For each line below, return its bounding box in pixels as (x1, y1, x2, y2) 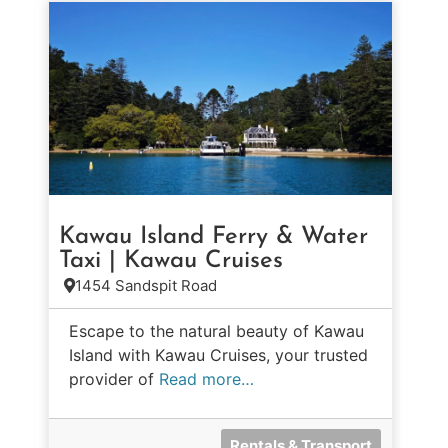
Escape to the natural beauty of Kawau (69, 321, 364, 342)
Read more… (159, 369, 254, 390)
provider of (69, 369, 159, 390)
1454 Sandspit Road (75, 276, 217, 296)
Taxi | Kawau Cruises (59, 249, 283, 274)
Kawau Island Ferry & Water (59, 225, 368, 250)
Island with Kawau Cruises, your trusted (69, 345, 368, 366)
